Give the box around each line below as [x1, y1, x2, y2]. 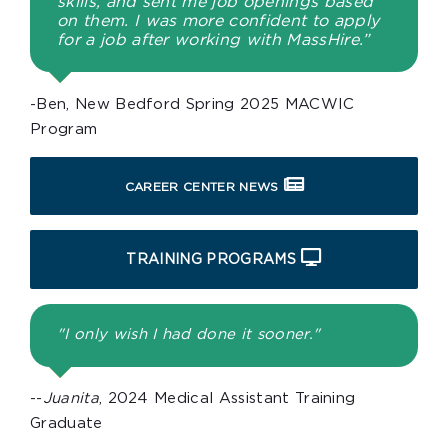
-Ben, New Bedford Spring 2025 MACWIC [30, 96, 355, 112]
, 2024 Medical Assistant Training [98, 391, 356, 407]
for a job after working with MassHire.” [57, 31, 370, 48]
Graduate [30, 416, 103, 432]
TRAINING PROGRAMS [126, 252, 296, 267]
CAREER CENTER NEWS [124, 180, 279, 193]
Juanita [42, 391, 99, 407]
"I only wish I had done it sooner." [57, 327, 326, 343]
